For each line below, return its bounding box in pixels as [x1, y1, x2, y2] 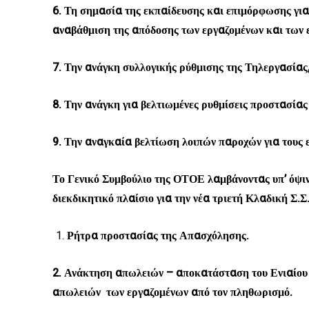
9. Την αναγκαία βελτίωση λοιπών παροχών [52, 134, 261, 150]
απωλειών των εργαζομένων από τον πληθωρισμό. [52, 284, 292, 301]
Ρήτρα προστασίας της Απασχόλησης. [67, 228, 249, 244]
